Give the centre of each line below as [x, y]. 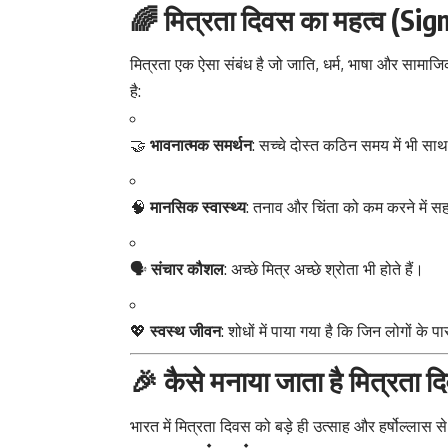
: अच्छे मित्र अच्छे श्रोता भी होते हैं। [324, 269]
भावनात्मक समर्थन [201, 145]
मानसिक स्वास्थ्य [198, 207]
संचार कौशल [187, 269]
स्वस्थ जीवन [185, 331]
